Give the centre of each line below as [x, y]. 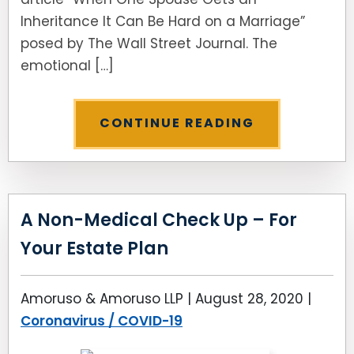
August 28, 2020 [249, 299]
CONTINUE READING [177, 123]
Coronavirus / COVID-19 [102, 321]
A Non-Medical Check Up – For [159, 220]
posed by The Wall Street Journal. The [149, 43]
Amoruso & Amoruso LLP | [108, 299]
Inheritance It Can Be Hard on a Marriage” [163, 21]
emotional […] [67, 66]
